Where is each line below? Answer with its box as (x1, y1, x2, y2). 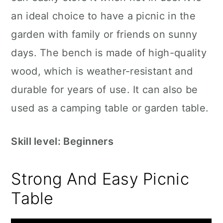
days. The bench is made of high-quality (11, 47, 207, 59)
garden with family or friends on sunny (11, 28, 198, 40)
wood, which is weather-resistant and (11, 65, 193, 77)
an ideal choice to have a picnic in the (11, 10, 196, 22)
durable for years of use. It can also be (11, 84, 198, 96)
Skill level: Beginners (11, 135, 113, 147)
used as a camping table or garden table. (11, 102, 209, 114)
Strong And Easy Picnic (11, 169, 189, 189)
